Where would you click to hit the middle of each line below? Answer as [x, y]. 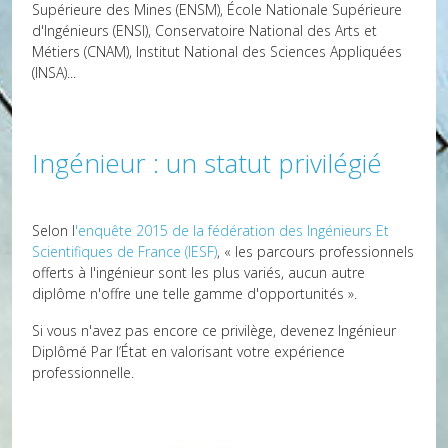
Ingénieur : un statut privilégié [207, 163]
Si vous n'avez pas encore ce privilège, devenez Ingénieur [214, 330]
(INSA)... [54, 72]
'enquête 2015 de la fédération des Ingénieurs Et [232, 230]
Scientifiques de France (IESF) [124, 251]
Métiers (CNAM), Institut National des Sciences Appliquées [217, 51]
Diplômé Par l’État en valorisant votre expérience [188, 351]
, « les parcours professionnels [315, 251]
